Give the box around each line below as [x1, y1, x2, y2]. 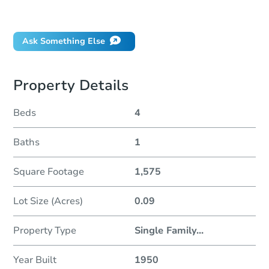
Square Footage [13, 165, 84, 179]
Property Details [13, 76, 128, 95]
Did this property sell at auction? [20, 6, 157, 18]
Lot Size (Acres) [13, 195, 83, 208]
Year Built [13, 253, 56, 267]
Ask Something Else [22, 35, 105, 47]
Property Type [13, 224, 76, 238]
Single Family [134, 224, 196, 238]
